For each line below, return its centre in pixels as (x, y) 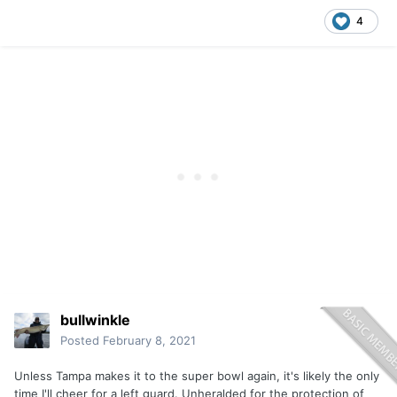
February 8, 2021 (149, 341)
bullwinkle (95, 320)
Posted (82, 341)
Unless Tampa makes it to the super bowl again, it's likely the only (197, 376)
